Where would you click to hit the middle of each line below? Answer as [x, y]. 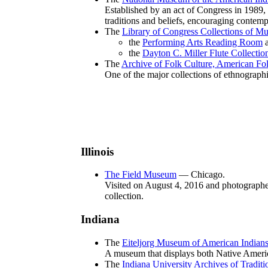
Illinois [97, 151]
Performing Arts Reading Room [202, 42]
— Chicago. [201, 175]
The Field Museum [141, 175]
